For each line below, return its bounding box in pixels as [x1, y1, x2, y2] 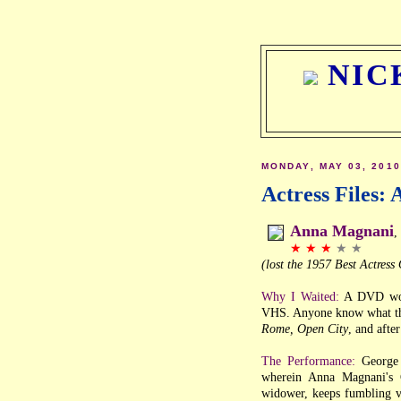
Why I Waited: [261, 289, 339, 304]
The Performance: [261, 354, 355, 369]
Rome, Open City [261, 321, 348, 337]
